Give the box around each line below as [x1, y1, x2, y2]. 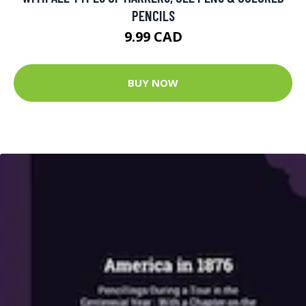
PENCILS [131, 6, 175, 24]
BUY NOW [128, 76, 178, 90]
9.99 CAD [124, 27, 182, 46]
